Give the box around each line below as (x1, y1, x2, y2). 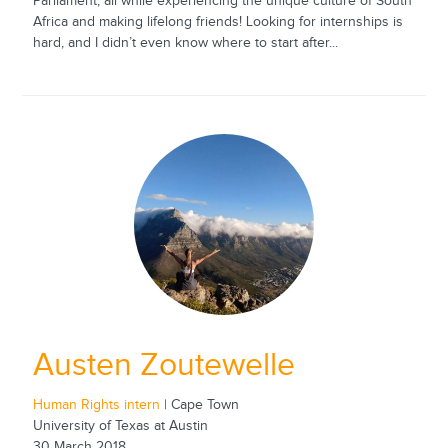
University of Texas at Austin (32, 418, 208, 435)
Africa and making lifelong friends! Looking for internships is (32, 13, 403, 30)
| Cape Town (159, 397, 239, 414)
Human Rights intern (32, 397, 160, 414)
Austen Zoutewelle (32, 346, 295, 384)
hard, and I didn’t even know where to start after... (32, 34, 338, 51)
